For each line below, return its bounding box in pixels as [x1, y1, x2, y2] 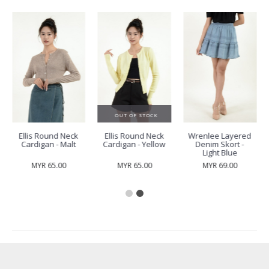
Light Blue [202, 147, 238, 159]
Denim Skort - [195, 139, 244, 150]
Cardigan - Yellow [103, 139, 166, 150]
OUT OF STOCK [114, 112, 157, 119]
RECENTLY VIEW [12, 210, 101, 227]
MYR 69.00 [202, 160, 238, 171]
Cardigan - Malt [21, 139, 76, 150]
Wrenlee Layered [188, 130, 252, 142]
